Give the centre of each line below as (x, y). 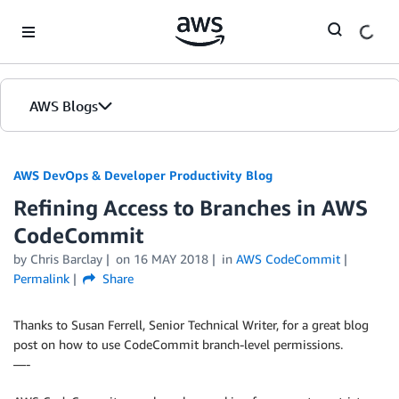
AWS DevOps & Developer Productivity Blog (143, 175)
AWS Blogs (64, 106)
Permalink (41, 278)
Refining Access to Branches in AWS (191, 208)
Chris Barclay (66, 259)
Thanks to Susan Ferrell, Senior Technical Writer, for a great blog (191, 325)
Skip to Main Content (67, 17)
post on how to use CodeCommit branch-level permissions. (178, 344)
